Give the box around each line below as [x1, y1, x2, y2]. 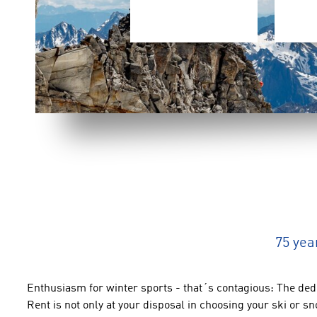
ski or [272, 300, 300, 311]
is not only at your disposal [53, 300, 188, 311]
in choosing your [188, 300, 269, 311]
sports [141, 283, 173, 294]
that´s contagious [183, 283, 270, 294]
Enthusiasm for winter [27, 283, 138, 294]
